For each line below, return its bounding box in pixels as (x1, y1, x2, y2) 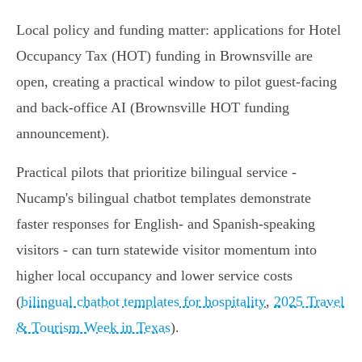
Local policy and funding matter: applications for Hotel (16, 22, 341, 39)
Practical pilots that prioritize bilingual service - (16, 164, 297, 181)
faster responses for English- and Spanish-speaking (16, 216, 315, 233)
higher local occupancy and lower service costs (16, 267, 293, 284)
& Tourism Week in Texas (16, 319, 170, 336)
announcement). (16, 125, 110, 142)
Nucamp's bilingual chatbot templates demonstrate (16, 190, 311, 207)
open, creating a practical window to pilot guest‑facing (16, 74, 337, 90)
